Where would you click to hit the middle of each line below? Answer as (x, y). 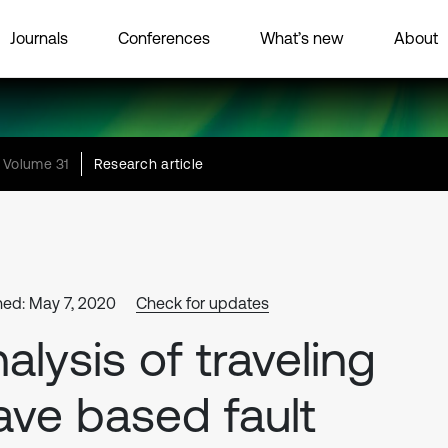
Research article (148, 164)
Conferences (164, 37)
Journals (39, 37)
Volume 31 (36, 164)
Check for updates (202, 303)
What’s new (302, 37)
